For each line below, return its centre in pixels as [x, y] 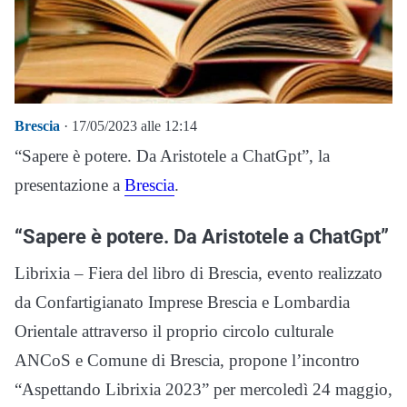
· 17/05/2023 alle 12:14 [129, 126]
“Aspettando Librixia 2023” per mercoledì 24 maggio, [203, 390]
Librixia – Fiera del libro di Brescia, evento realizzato [199, 273]
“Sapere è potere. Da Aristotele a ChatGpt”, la [172, 156]
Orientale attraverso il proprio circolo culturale [174, 332]
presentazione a [69, 185]
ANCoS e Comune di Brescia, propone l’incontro [187, 361]
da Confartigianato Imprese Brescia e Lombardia [182, 303]
